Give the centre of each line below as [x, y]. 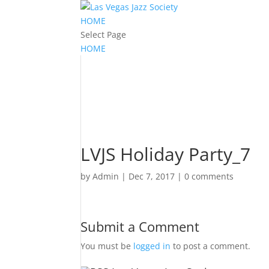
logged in [152, 246]
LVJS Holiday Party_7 [166, 154]
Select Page [104, 35]
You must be [107, 246]
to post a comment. [211, 246]
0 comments [209, 176]
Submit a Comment [140, 226]
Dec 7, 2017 [152, 176]
